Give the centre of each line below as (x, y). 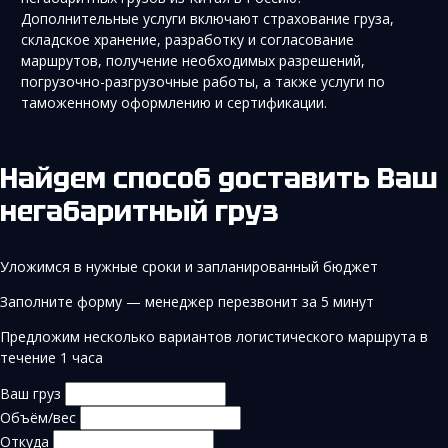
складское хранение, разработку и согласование (187, 39)
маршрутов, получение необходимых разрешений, (193, 60)
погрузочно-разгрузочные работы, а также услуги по (203, 81)
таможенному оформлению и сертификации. (174, 102)
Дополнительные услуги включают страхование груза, (207, 18)
